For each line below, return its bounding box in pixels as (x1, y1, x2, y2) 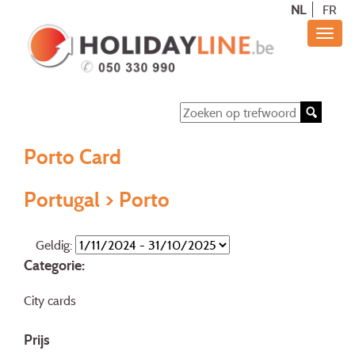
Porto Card (24, 143, 121, 169)
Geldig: (36, 237, 75, 254)
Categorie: (24, 256, 85, 275)
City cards (24, 292, 76, 308)
